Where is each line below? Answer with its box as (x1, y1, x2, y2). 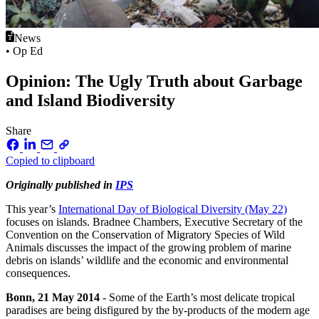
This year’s (6, 202, 58, 215)
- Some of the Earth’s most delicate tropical (103, 291, 295, 303)
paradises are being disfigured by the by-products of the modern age (6, 303, 310, 316)
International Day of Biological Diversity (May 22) (58, 202, 287, 215)
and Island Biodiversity (6, 91, 175, 110)
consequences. (6, 266, 70, 279)
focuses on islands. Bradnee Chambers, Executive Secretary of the (6, 215, 303, 228)
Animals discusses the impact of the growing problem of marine (6, 241, 291, 253)
